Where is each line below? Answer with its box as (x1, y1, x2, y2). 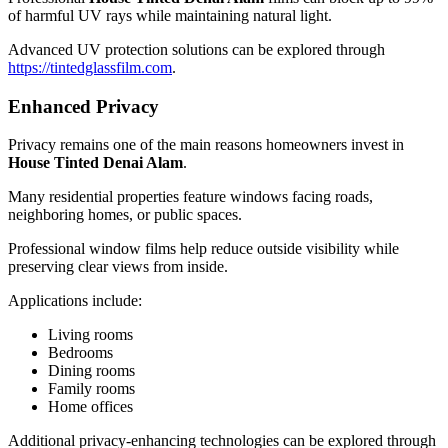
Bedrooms (48, 344, 113, 362)
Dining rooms (48, 362, 135, 380)
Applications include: (8, 292, 142, 310)
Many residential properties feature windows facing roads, (8, 188, 373, 206)
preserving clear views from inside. (8, 258, 228, 276)
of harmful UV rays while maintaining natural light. (8, 6, 332, 24)
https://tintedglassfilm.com (8, 58, 172, 76)
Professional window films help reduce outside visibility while (8, 240, 399, 258)
